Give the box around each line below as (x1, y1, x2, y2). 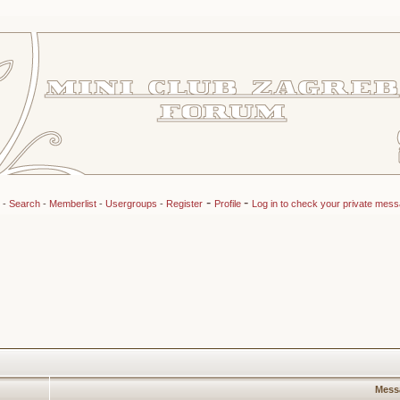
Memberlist (48, 198, 96, 209)
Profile (213, 198, 244, 209)
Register (165, 198, 203, 209)
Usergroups (104, 198, 157, 209)
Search (8, 198, 40, 209)
